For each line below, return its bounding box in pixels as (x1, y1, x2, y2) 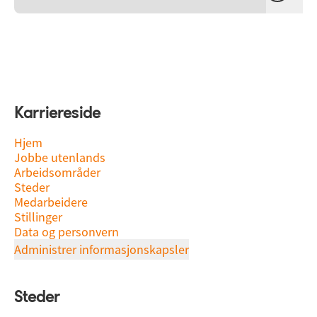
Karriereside (14, 105, 101, 122)
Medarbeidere (14, 194, 88, 210)
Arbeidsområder (14, 164, 100, 180)
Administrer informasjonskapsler (14, 241, 189, 258)
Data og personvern (14, 224, 119, 240)
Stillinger (14, 209, 62, 225)
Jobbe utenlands (14, 149, 105, 166)
